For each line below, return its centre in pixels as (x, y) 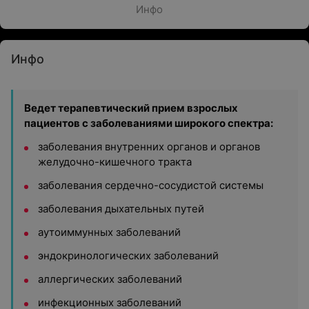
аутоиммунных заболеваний (109, 232)
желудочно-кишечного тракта (115, 162)
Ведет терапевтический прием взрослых (131, 108)
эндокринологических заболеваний (128, 256)
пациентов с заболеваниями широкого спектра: (149, 123)
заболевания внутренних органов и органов (149, 147)
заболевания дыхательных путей (121, 209)
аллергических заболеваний (110, 279)
